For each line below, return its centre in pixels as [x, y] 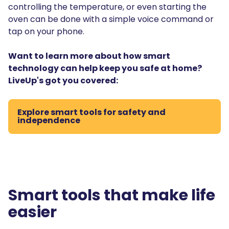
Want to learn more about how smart [89, 56]
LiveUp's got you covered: [63, 81]
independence [49, 120]
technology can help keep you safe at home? [105, 68]
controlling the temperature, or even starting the [107, 7]
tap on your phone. [47, 31]
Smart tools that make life [112, 195]
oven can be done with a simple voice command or [111, 19]
